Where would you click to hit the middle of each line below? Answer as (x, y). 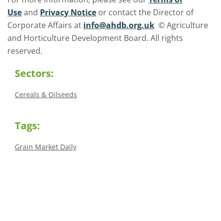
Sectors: (34, 73)
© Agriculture (181, 25)
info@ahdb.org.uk (119, 25)
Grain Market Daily (46, 147)
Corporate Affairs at (45, 25)
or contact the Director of (145, 12)
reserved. (26, 51)
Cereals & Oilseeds (46, 94)
